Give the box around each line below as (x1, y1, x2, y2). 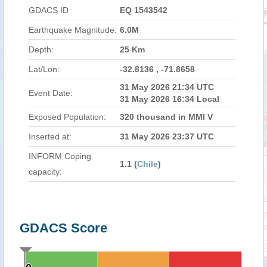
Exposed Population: (29, 112, 106, 122)
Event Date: (29, 88, 73, 98)
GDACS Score (20, 221, 107, 235)
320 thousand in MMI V (120, 112, 213, 122)
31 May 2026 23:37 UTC (120, 132, 214, 141)
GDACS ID (29, 5, 69, 15)
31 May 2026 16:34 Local (120, 94, 219, 104)
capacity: (29, 167, 62, 176)
